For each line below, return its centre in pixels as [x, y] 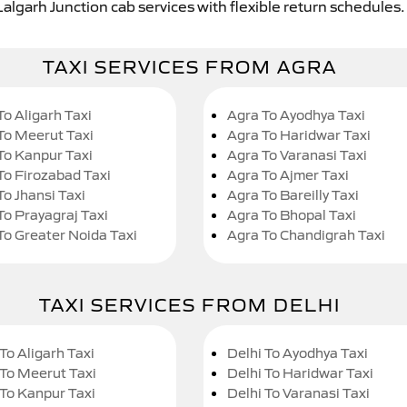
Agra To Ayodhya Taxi [296, 115]
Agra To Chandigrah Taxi [306, 235]
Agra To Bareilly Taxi [293, 195]
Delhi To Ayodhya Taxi [298, 353]
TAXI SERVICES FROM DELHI [190, 305]
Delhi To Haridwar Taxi [300, 373]
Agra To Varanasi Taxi [297, 155]
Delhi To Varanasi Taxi [298, 393]
